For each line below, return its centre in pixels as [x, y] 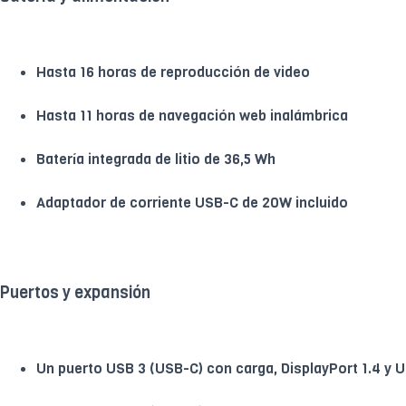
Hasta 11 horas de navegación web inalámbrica [192, 115]
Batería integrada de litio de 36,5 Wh [156, 159]
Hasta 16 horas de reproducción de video [173, 72]
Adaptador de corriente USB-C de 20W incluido [192, 202]
